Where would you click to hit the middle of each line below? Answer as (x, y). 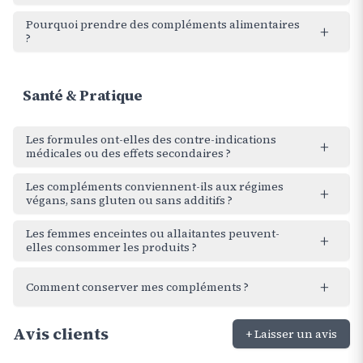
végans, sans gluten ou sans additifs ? (129, 200)
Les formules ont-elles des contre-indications (151, 139)
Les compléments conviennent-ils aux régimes (155, 186)
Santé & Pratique (83, 95)
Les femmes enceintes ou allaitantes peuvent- (153, 233)
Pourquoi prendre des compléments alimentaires (163, 24)
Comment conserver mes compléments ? (137, 286)
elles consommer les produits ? (111, 247)
